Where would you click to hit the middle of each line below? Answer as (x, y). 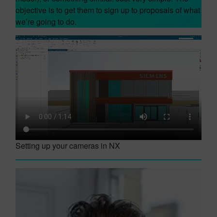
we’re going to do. (46, 22)
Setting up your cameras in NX (68, 146)
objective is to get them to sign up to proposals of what (108, 10)
